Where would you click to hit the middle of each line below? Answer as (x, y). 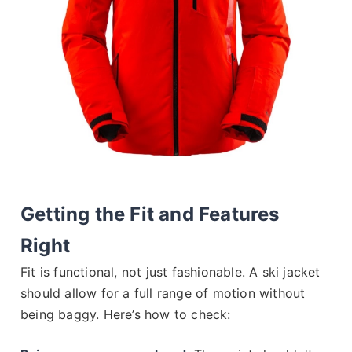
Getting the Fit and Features (150, 214)
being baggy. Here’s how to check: (126, 314)
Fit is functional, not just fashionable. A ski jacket (170, 271)
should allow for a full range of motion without (163, 293)
